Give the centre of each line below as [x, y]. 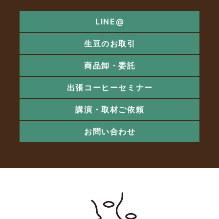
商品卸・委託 [110, 65]
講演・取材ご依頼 [110, 109]
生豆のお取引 [110, 43]
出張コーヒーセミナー [110, 87]
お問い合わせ [110, 131]
